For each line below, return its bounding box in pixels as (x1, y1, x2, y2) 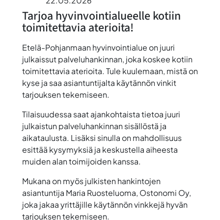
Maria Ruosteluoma (65, 188, 136, 198)
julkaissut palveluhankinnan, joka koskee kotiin (22, 54, 192, 65)
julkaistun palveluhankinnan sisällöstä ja (22, 121, 166, 132)
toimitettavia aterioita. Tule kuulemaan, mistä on (22, 66, 198, 77)
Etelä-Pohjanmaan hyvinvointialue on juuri (22, 42, 175, 53)
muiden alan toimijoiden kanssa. (22, 156, 141, 167)
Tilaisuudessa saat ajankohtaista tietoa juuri (22, 109, 180, 120)
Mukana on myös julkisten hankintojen (22, 176, 161, 187)
